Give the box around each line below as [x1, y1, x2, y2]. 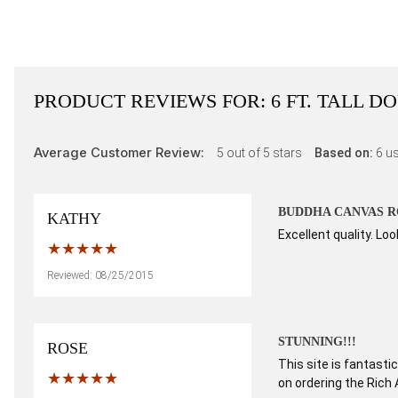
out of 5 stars [227, 146, 302, 160]
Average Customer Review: [34, 145, 208, 161]
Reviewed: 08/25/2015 [47, 269, 154, 282]
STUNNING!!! [277, 335, 356, 348]
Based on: [314, 146, 376, 160]
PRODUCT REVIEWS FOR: [34, 90, 271, 112]
